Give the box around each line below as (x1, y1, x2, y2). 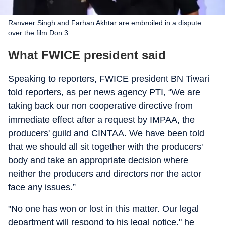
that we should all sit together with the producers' (8, 142, 203, 152)
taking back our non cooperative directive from (8, 101, 193, 111)
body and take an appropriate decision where (8, 155, 188, 165)
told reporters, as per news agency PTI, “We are (8, 87, 200, 97)
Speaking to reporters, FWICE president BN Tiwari (8, 74, 209, 84)
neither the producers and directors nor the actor (8, 169, 201, 179)
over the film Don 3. (8, 29, 70, 37)
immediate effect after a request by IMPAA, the (8, 115, 195, 125)
